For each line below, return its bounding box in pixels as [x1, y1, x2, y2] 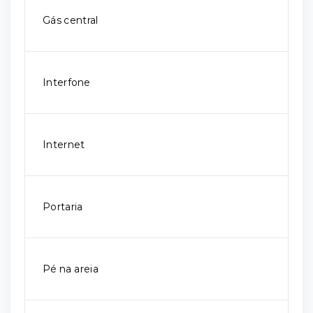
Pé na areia [43, 263, 99, 275]
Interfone [43, 76, 91, 89]
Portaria [43, 201, 83, 213]
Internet [43, 138, 85, 151]
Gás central [43, 14, 99, 27]
